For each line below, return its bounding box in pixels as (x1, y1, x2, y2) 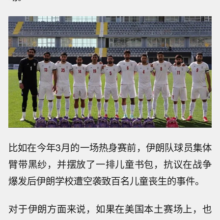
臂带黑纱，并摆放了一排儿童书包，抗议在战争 (8, 157, 212, 171)
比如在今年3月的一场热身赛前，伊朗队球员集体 (8, 140, 212, 154)
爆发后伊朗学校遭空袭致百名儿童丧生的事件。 (8, 173, 205, 188)
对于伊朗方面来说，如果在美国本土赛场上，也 (8, 201, 212, 216)
